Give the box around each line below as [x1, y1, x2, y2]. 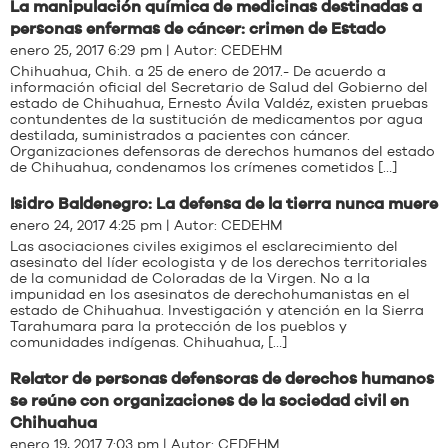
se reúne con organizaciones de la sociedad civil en [10, 393, 409, 409]
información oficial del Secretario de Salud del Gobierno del [10, 81, 428, 95]
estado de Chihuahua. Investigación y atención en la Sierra [10, 304, 424, 318]
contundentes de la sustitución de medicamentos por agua [10, 113, 423, 127]
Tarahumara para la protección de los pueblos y [10, 320, 347, 334]
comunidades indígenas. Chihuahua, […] [10, 336, 287, 350]
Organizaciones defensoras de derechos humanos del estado [10, 145, 435, 159]
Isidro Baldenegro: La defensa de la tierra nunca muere [10, 196, 438, 212]
